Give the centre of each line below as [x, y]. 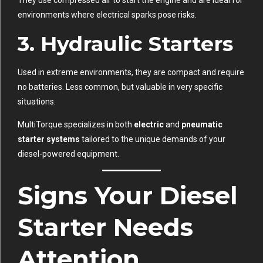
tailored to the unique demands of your [153, 139]
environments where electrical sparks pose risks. [107, 14]
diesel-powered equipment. [68, 154]
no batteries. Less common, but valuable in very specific [120, 87]
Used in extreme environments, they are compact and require [131, 72]
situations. [37, 101]
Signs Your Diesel [128, 195]
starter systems [49, 139]
